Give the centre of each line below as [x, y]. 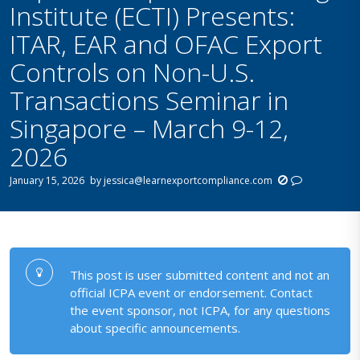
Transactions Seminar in [149, 100]
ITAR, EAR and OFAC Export [166, 44]
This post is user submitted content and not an [200, 274]
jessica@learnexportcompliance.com [188, 180]
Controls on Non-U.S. [133, 72]
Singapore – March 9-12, [149, 129]
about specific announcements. [155, 327]
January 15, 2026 [47, 180]
